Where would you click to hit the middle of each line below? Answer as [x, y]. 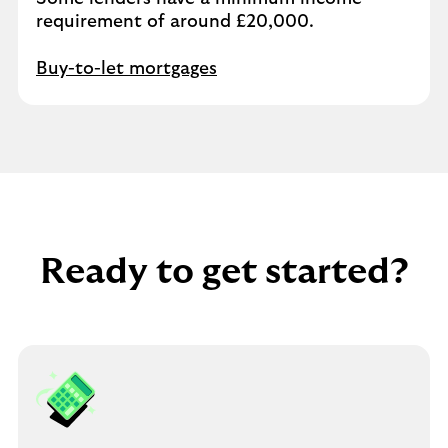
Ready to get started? [224, 272]
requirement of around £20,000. [175, 22]
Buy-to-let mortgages [126, 69]
